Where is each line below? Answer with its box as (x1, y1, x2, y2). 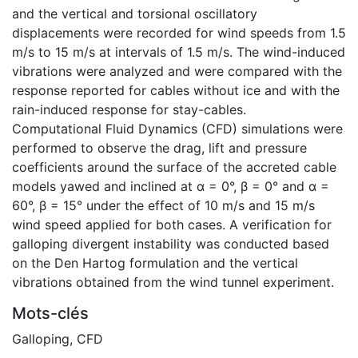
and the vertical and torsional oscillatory (12, 5, 257, 22)
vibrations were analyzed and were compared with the (12, 62, 342, 79)
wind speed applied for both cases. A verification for (12, 216, 332, 233)
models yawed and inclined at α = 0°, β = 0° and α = (12, 177, 329, 194)
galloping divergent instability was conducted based (12, 235, 329, 252)
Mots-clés (12, 303, 89, 323)
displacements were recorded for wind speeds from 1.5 (12, 24, 346, 41)
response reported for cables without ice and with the (12, 82, 340, 98)
